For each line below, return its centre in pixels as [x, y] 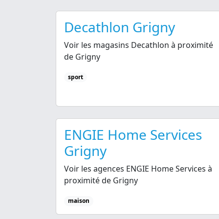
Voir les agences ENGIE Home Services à [138, 169]
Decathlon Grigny [120, 27]
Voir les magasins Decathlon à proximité [139, 45]
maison [78, 201]
